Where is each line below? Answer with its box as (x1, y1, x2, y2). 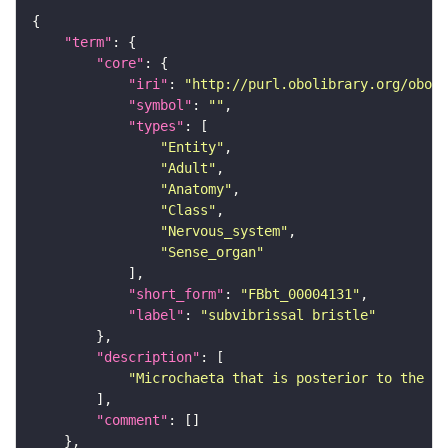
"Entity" (160, 139, 224, 156)
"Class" (160, 202, 216, 219)
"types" (128, 118, 184, 135)
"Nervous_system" (160, 223, 288, 240)
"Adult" (160, 160, 216, 177)
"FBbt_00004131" (240, 286, 360, 303)
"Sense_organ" (160, 244, 264, 261)
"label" (128, 307, 184, 324)
